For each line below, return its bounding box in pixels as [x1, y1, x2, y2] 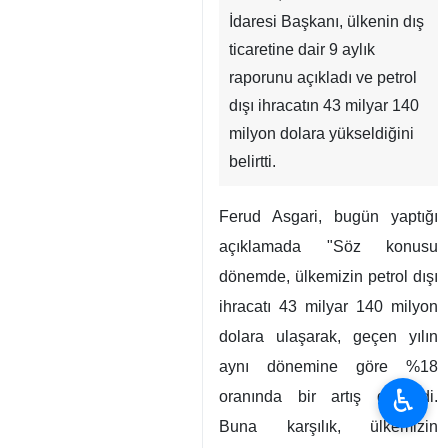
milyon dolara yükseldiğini [229, 125, 414, 142]
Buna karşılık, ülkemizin [219, 418, 438, 435]
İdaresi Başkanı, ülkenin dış [229, 13, 424, 30]
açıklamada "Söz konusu [219, 238, 438, 255]
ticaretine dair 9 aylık [229, 41, 375, 58]
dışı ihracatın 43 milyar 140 [229, 97, 419, 114]
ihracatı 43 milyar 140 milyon [219, 298, 438, 315]
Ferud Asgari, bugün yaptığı [219, 208, 438, 225]
